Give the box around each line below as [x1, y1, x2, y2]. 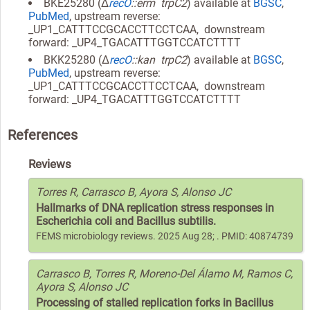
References [8, 126, 77, 143]
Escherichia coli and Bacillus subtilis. [36, 214, 216, 228]
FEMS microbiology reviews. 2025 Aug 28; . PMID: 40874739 [36, 230, 293, 242]
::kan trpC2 [131, 53, 187, 66]
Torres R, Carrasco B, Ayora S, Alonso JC [36, 185, 231, 199]
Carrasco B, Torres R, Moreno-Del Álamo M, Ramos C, [36, 266, 293, 280]
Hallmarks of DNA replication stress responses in [36, 201, 274, 215]
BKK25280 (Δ [44, 53, 109, 66]
